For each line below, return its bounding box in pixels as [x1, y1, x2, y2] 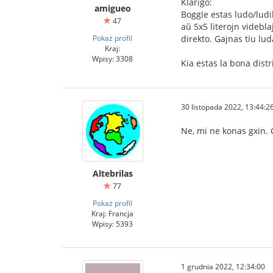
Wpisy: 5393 [92, 219, 133, 229]
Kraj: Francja [91, 208, 133, 218]
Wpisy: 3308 [92, 54, 133, 63]
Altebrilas [92, 168, 133, 179]
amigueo [94, 2, 131, 14]
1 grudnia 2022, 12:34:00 [181, 261, 265, 271]
